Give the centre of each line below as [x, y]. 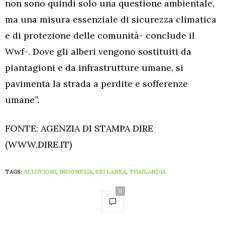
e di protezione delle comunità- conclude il [100, 35]
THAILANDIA [147, 172]
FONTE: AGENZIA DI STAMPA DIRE [79, 128]
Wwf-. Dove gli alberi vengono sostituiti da [98, 51]
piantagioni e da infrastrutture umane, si [94, 67]
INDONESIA [76, 172]
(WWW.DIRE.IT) [38, 144]
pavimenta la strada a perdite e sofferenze [96, 83]
